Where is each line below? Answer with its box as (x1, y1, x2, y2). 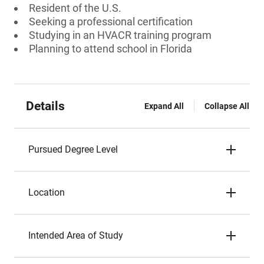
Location (28, 187, 65, 198)
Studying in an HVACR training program (29, 29, 212, 41)
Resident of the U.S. (29, 2, 121, 14)
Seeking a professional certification (29, 15, 193, 28)
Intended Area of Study (28, 230, 123, 241)
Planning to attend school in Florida (29, 42, 192, 55)
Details (26, 99, 65, 113)
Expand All (144, 101, 184, 111)
